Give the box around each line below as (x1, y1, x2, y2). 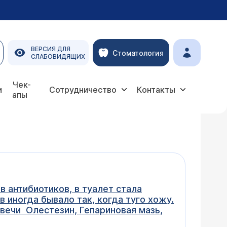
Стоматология (112, 48, 164, 57)
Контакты (137, 85, 175, 95)
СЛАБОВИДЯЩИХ (31, 53, 85, 60)
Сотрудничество (49, 85, 117, 95)
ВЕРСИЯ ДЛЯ (31, 45, 70, 53)
